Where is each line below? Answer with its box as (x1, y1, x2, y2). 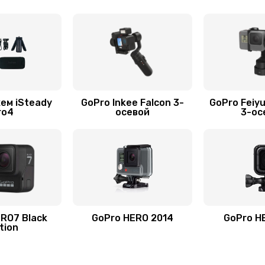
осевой (115, 106, 150, 118)
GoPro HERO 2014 (91, 212, 173, 224)
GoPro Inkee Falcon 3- (80, 97, 184, 108)
